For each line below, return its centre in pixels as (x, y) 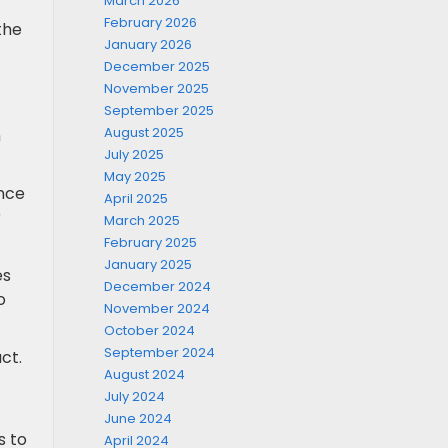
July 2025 (133, 154)
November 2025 (156, 88)
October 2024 (149, 330)
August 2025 (143, 132)
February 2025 (150, 242)
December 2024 (157, 286)
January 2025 (147, 264)
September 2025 (158, 110)
